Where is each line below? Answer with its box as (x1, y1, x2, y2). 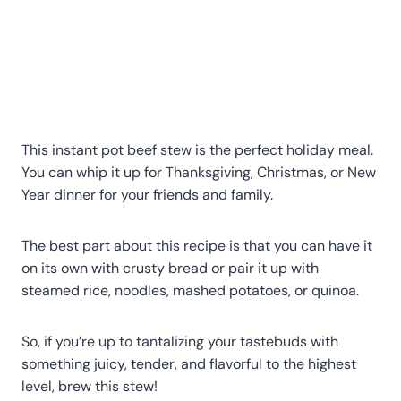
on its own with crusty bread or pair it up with (21, 258, 319, 277)
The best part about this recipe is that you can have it (21, 235, 372, 255)
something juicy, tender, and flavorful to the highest (21, 354, 356, 373)
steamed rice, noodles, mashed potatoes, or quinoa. (21, 280, 359, 300)
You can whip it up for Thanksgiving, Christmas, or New (21, 162, 376, 182)
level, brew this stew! (21, 376, 158, 396)
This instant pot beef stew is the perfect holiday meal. (21, 140, 373, 159)
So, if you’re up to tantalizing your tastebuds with (21, 331, 338, 351)
